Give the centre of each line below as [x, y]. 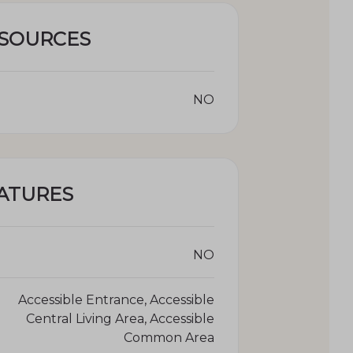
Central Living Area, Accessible [120, 318]
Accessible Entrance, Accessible [116, 299]
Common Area [169, 337]
